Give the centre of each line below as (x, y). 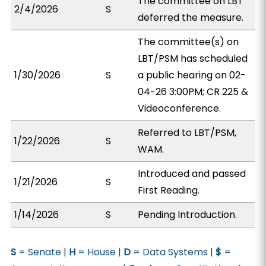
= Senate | (43, 252)
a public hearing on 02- (192, 75)
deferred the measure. (191, 18)
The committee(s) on (189, 42)
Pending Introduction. (188, 215)
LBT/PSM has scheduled (193, 58)
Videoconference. (180, 108)
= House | (100, 252)
